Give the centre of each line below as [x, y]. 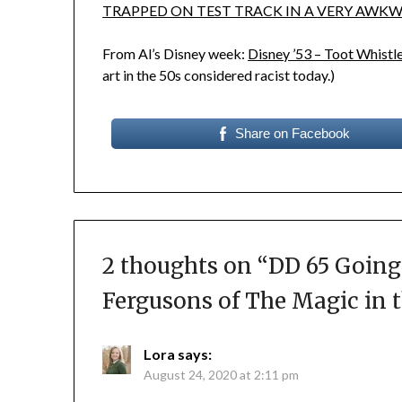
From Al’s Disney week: [175, 53]
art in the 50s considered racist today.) [219, 74]
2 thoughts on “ [186, 267]
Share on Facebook [292, 133]
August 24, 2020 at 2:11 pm [222, 375]
